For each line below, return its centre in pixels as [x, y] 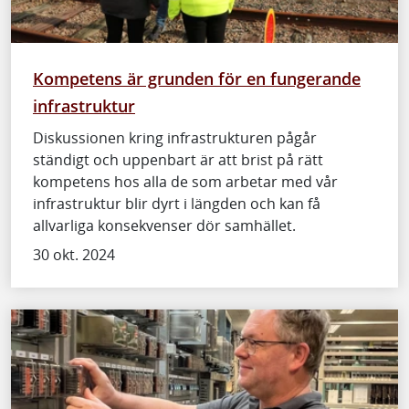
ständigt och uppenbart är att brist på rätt [178, 159]
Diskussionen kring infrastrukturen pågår [175, 137]
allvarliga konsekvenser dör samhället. [164, 225]
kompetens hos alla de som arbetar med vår [185, 181]
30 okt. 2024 [74, 254]
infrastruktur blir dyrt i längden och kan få [177, 203]
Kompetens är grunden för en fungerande [197, 78]
